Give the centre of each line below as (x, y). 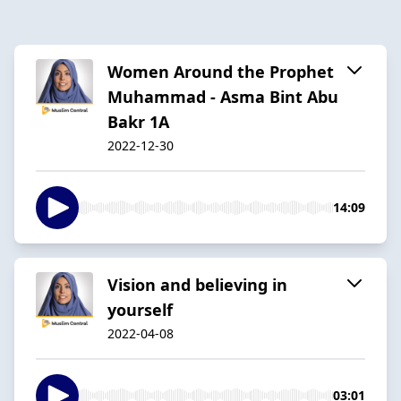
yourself (140, 309)
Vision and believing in (197, 284)
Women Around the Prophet (221, 71)
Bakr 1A (138, 121)
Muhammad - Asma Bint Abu (223, 96)
